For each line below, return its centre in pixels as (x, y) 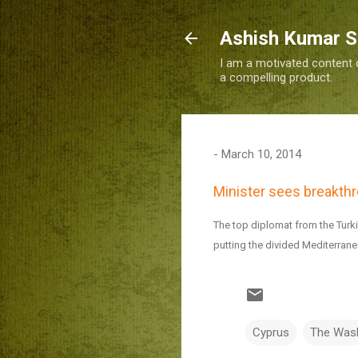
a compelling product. (276, 78)
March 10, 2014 (261, 154)
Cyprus (271, 332)
